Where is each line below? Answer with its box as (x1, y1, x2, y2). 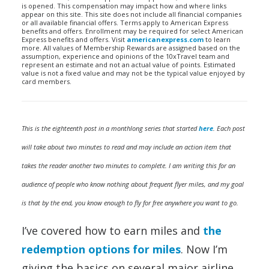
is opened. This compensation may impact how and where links (22, 1, 226, 10)
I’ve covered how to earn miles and (22, 223, 203, 238)
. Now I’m (181, 242, 228, 256)
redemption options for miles (22, 242, 181, 256)
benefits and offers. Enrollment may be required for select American (22, 26, 243, 35)
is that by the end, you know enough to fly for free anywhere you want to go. (22, 198, 238, 207)
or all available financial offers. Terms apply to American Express (22, 18, 228, 27)
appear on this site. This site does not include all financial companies (22, 10, 241, 19)
